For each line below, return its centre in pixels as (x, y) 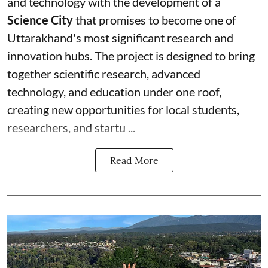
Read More (134, 160)
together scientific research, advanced (104, 73)
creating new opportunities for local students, (123, 109)
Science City (40, 19)
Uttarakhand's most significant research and (120, 37)
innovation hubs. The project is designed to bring (131, 55)
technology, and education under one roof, (114, 91)
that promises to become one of (155, 19)
